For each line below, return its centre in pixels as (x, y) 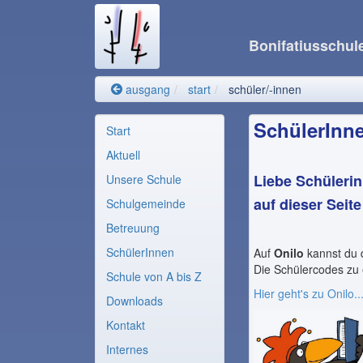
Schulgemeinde (146, 203)
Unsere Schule (144, 179)
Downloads (135, 301)
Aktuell (123, 155)
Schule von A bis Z (154, 276)
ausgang (146, 89)
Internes (127, 349)
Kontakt (126, 325)
